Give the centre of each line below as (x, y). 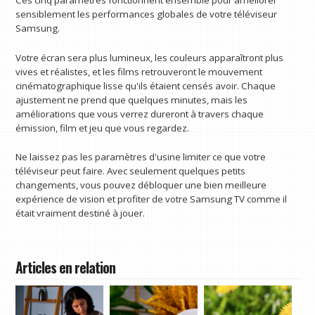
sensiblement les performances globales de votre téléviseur (147, 14)
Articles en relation (66, 267)
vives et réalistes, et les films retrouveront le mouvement (139, 71)
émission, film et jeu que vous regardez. (103, 128)
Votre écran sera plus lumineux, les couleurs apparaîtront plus (150, 57)
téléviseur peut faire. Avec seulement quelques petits (131, 171)
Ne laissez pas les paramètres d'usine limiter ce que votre (141, 157)
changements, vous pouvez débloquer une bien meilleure (141, 185)
